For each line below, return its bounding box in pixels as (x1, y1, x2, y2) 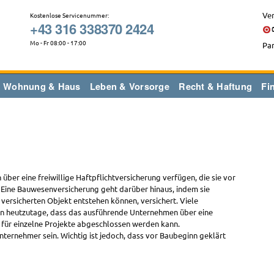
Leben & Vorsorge (89, 80, 169, 92)
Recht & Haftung (179, 80, 252, 92)
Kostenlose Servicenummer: (30, 10, 109, 20)
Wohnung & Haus (3, 80, 81, 92)
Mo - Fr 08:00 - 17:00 (30, 38, 86, 47)
